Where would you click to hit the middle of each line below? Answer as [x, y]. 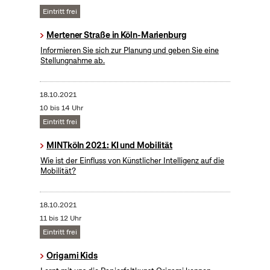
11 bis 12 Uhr [60, 218]
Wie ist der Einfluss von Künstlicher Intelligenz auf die [133, 161]
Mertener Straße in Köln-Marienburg [117, 35]
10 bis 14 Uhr [61, 108]
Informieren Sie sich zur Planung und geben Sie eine [130, 51]
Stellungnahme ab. [73, 61]
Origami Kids [72, 256]
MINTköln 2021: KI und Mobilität [110, 146]
